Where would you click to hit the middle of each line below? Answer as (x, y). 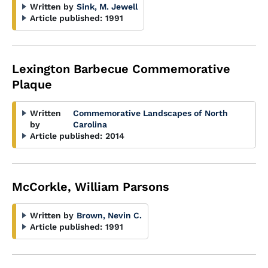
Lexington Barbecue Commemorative (121, 69)
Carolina (90, 124)
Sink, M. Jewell (107, 7)
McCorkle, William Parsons (91, 187)
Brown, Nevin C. (109, 215)
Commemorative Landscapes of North (151, 113)
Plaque (32, 84)
